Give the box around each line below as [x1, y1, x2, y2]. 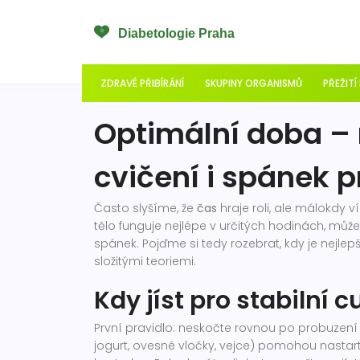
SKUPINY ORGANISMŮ [205, 76, 302, 90]
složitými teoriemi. [94, 253, 196, 269]
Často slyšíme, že [94, 200, 197, 216]
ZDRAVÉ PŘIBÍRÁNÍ [100, 76, 184, 90]
